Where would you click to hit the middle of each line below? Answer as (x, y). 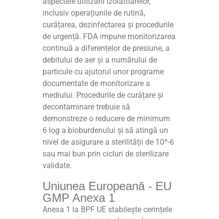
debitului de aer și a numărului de (100, 60)
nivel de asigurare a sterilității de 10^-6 (109, 142)
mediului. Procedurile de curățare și (103, 95)
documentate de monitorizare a (97, 83)
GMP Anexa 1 (79, 197)
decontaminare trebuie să (87, 107)
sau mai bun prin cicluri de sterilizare (106, 153)
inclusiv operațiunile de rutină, (94, 13)
